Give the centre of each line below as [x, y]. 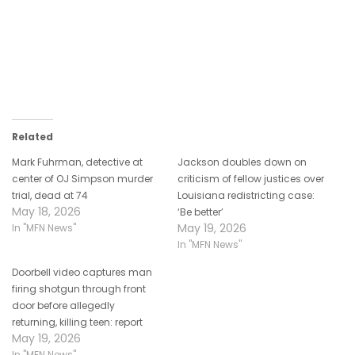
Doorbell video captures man [82, 272]
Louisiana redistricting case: [246, 195]
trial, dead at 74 [50, 195]
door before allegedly [63, 305]
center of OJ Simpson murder [82, 178]
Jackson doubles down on [242, 162]
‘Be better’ [200, 212]
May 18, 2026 [46, 211]
